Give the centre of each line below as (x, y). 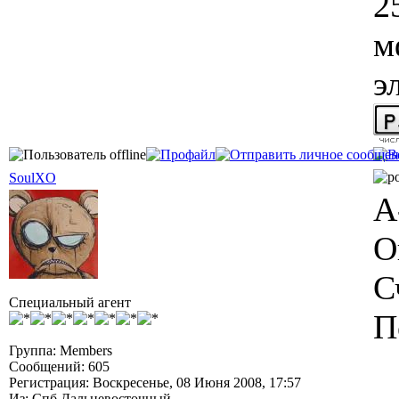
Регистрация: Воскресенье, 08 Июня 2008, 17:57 (155, 383)
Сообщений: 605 (59, 366)
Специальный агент (70, 302)
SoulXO (33, 178)
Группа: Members (61, 350)
